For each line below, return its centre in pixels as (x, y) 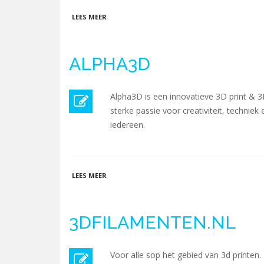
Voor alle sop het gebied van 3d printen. (186, 255)
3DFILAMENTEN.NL (152, 222)
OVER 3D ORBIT (132, 16)
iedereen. (128, 125)
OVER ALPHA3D (132, 175)
